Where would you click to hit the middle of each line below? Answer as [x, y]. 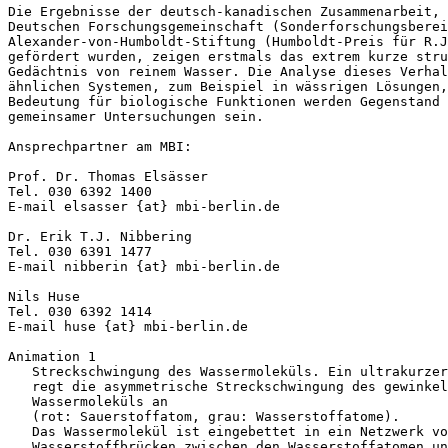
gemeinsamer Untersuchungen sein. [136, 116]
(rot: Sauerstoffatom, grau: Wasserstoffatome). [208, 416]
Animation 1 [52, 356]
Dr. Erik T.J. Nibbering [100, 236]
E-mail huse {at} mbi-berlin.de [128, 326]
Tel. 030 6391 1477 [80, 251]
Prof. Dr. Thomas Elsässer [108, 176]
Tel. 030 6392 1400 [80, 191]
